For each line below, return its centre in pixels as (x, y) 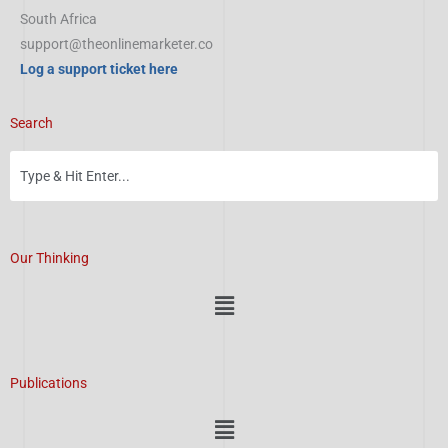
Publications (48, 382)
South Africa (58, 18)
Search (31, 123)
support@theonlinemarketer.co (116, 43)
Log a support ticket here (99, 68)
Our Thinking (49, 258)
